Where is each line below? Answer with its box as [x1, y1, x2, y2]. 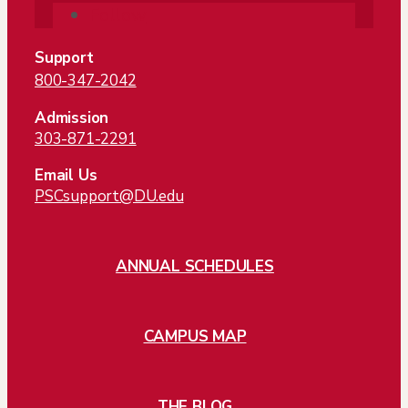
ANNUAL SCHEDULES [116, 256, 274, 278]
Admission [35, 107, 109, 129]
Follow [89, 3, 147, 28]
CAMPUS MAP [143, 326, 247, 348]
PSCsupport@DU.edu [35, 186, 184, 208]
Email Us [35, 165, 97, 187]
